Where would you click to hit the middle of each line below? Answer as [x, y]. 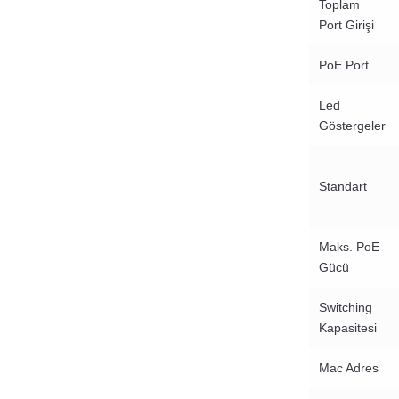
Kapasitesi [348, 328]
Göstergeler [352, 126]
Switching [346, 308]
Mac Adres [349, 368]
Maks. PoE [349, 247]
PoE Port [344, 65]
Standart [343, 187]
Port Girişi [346, 25]
